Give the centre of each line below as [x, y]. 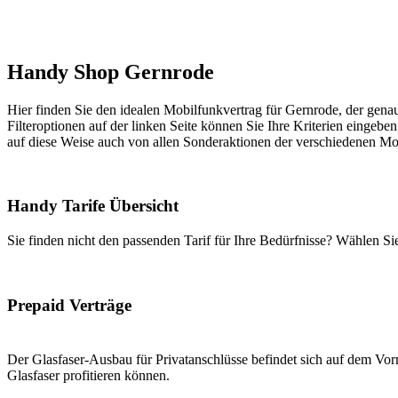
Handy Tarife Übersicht [93, 206]
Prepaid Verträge [69, 305]
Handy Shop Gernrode [111, 72]
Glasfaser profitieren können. [88, 375]
